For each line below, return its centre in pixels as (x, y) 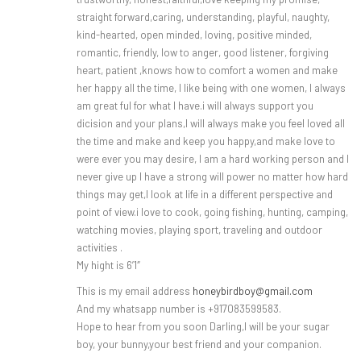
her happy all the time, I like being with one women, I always (211, 88)
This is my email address (135, 291)
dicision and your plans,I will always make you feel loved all (211, 124)
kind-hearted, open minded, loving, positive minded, (194, 35)
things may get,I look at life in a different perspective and (205, 195)
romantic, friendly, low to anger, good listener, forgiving (203, 53)
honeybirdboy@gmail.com (253, 291)
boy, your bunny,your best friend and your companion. (199, 344)
